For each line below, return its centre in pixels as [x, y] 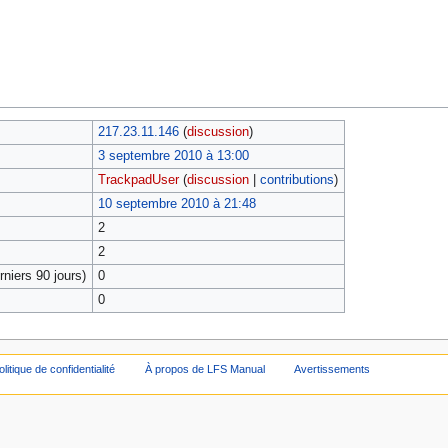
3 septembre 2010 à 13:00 [173, 156]
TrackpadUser [138, 180]
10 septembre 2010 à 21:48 [176, 204]
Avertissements [332, 369]
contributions [296, 180]
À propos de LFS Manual [204, 369]
